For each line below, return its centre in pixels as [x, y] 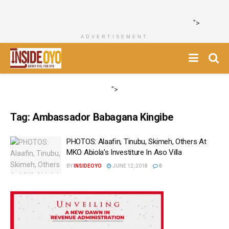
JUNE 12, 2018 [130, 166]
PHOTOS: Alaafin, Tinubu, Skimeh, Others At [136, 142]
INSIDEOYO [88, 166]
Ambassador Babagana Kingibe [103, 117]
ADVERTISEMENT [114, 37]
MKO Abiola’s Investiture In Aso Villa [124, 152]
